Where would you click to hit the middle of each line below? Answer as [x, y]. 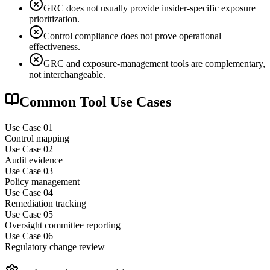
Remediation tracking [46, 203]
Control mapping [37, 138]
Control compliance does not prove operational [132, 36]
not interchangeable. [67, 74]
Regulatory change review [55, 246]
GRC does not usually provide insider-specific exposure [149, 8]
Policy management [42, 181]
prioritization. [54, 19]
